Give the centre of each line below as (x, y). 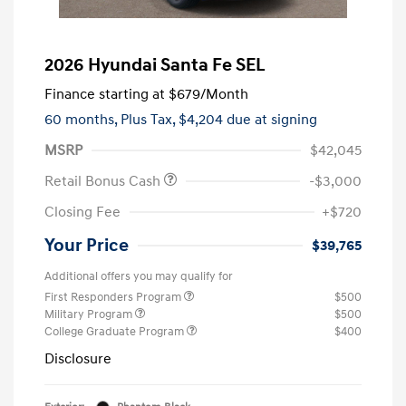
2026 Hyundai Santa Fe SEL (155, 65)
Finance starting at (105, 94)
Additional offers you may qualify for (139, 276)
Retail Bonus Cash (104, 181)
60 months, (82, 119)
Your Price (87, 245)
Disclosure (78, 358)
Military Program (90, 314)
